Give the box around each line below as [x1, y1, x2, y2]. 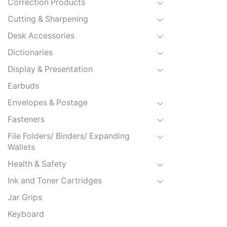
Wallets [8, 142, 35, 153]
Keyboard [8, 209, 44, 219]
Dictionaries [8, 48, 53, 58]
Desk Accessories [8, 31, 74, 41]
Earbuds [8, 81, 39, 91]
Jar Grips [8, 193, 42, 203]
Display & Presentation [8, 64, 93, 74]
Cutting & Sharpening [8, 14, 88, 24]
